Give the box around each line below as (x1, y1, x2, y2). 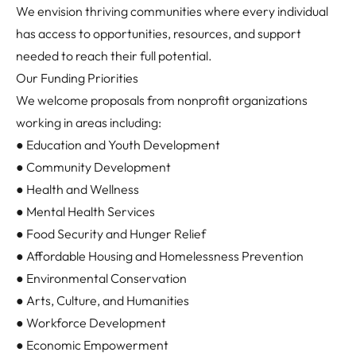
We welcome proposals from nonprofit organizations (16, 92, 308, 109)
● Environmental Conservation (16, 270, 187, 287)
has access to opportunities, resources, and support (16, 25, 301, 42)
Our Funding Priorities (16, 70, 138, 87)
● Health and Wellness (16, 181, 139, 198)
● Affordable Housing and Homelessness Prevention (16, 248, 304, 265)
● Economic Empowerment (16, 337, 168, 354)
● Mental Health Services (16, 203, 155, 220)
